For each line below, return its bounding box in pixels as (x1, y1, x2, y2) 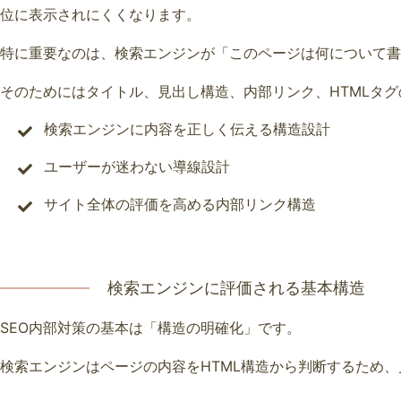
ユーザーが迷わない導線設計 (43, 157, 230, 175)
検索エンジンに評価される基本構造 (107, 277, 365, 297)
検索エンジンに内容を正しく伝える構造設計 (43, 119, 330, 138)
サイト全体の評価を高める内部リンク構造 (43, 194, 316, 213)
